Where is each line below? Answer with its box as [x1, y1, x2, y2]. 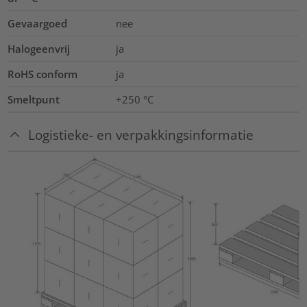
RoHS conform [8, 67, 78, 82]
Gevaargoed [8, 16, 68, 31]
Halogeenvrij [8, 42, 71, 56]
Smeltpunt [8, 93, 60, 107]
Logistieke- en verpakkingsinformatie [28, 126, 254, 144]
